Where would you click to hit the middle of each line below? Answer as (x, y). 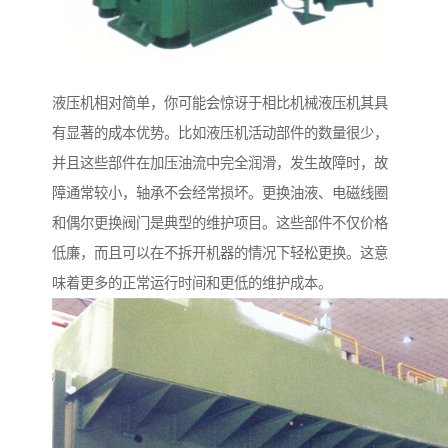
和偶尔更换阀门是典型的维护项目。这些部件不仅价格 (220, 223)
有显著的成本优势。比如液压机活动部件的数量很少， (220, 133)
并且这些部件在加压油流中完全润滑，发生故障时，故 (220, 163)
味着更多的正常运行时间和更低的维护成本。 (192, 283)
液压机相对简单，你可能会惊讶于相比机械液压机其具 (220, 103)
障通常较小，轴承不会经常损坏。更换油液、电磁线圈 (220, 193)
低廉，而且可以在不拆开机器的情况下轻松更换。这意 (220, 253)
